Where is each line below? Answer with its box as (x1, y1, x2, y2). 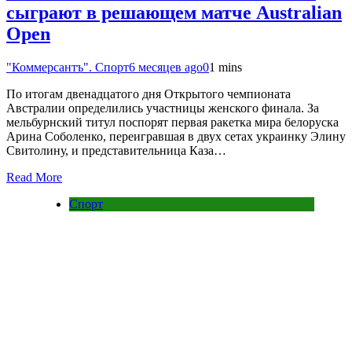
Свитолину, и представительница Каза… (6, 143, 226, 157)
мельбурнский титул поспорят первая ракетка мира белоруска (6, 115, 339, 129)
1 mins (209, 60, 242, 74)
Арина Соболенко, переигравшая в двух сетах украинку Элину (6, 129, 346, 143)
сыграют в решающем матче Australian (6, 2, 342, 23)
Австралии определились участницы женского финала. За (6, 101, 319, 115)
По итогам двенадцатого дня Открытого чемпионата (6, 86, 291, 101)
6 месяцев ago (129, 60, 203, 74)
